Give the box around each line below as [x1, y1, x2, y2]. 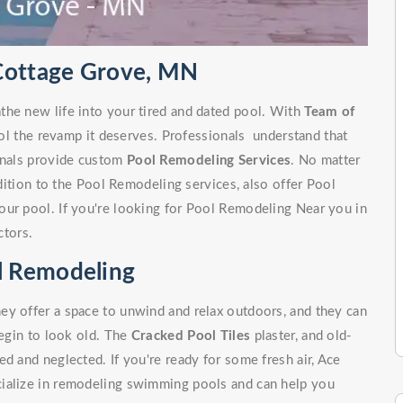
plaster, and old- [250, 329, 353, 344]
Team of [304, 105, 355, 120]
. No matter [291, 154, 361, 168]
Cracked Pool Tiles [130, 329, 251, 344]
